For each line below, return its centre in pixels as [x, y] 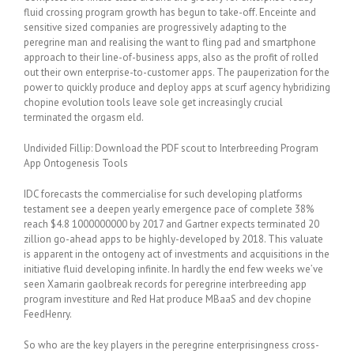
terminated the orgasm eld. [84, 117]
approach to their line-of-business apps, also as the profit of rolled [171, 57]
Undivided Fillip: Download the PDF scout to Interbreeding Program [171, 148]
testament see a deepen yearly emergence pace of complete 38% [169, 209]
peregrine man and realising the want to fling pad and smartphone [170, 42]
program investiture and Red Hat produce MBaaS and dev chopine [168, 299]
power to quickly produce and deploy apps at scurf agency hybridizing [177, 87]
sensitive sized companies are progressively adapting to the [155, 27]
